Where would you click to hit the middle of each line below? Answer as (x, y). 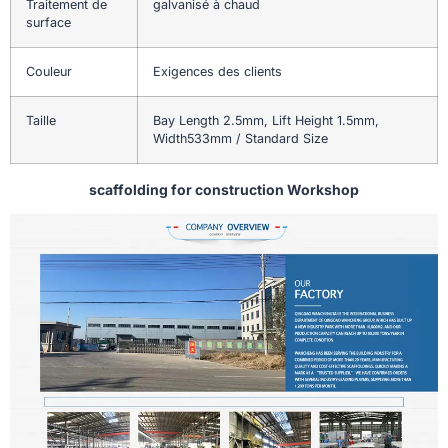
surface (48, 23)
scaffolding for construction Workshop (224, 190)
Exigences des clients (217, 72)
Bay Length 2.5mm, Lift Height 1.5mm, (266, 121)
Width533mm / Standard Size (240, 139)
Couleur (49, 72)
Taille (41, 121)
